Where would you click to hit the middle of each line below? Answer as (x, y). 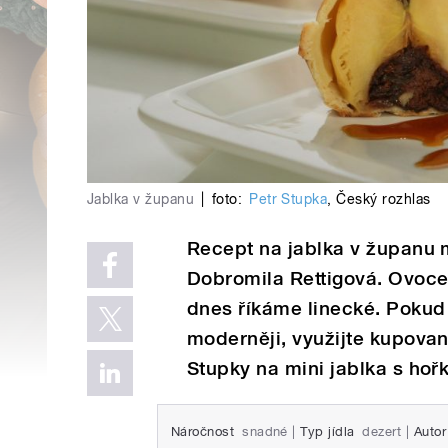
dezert (382, 432)
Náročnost (203, 432)
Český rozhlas (383, 198)
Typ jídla (327, 432)
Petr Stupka (288, 198)
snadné (265, 432)
